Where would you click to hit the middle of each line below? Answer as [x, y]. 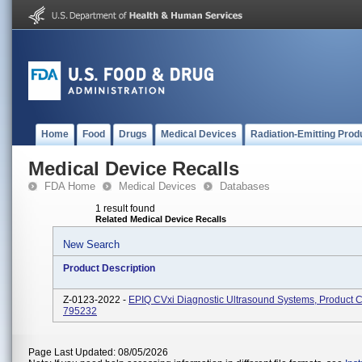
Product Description [109, 268]
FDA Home [70, 186]
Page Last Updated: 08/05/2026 [98, 352]
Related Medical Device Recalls [161, 219]
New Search [91, 244]
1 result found [125, 208]
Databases [245, 186]
